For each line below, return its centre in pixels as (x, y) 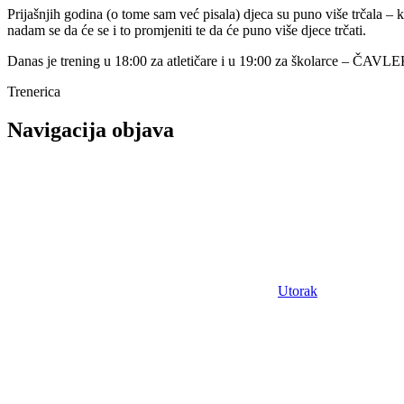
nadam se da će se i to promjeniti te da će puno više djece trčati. (187, 30)
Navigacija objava (91, 129)
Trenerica (34, 91)
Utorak (298, 290)
